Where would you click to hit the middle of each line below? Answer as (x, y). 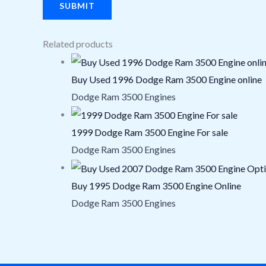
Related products (78, 43)
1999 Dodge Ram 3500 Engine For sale (150, 132)
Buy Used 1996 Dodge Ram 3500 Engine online (167, 79)
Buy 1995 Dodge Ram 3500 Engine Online (156, 185)
